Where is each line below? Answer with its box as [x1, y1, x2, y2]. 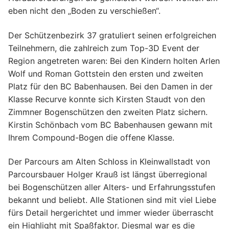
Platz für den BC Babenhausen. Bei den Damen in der [8, 81, 213, 91]
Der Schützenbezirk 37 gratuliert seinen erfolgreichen [8, 30, 216, 40]
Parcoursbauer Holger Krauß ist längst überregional [8, 169, 207, 180]
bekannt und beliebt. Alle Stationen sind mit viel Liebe [8, 195, 216, 205]
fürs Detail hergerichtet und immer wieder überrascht [8, 208, 214, 218]
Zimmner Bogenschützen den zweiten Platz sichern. [8, 106, 208, 117]
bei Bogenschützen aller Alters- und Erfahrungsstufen [8, 182, 215, 193]
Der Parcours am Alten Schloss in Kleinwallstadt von [8, 156, 210, 167]
